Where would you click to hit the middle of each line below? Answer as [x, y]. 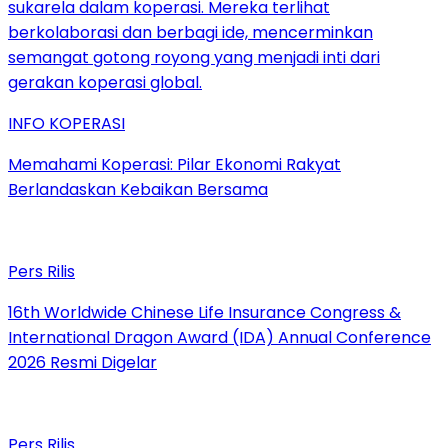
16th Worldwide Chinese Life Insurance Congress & [204, 313]
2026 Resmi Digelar [82, 363]
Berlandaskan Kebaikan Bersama [138, 190]
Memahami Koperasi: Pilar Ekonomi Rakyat [174, 165]
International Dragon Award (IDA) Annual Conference [219, 338]
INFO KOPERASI [66, 124]
